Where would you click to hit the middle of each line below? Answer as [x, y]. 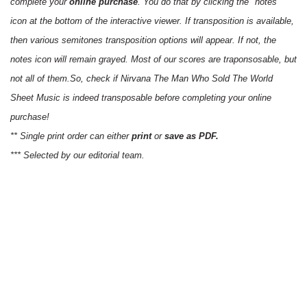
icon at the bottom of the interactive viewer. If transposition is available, [152, 21]
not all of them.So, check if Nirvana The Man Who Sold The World [142, 78]
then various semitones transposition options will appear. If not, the [143, 40]
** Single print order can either [71, 136]
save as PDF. [192, 136]
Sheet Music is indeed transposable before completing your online [141, 97]
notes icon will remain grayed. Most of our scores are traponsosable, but [153, 59]
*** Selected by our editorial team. [77, 155]
